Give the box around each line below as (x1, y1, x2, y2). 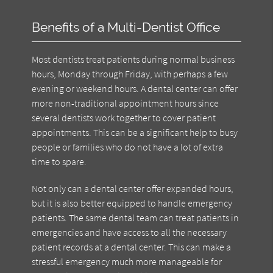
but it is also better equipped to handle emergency (32, 196, 233, 209)
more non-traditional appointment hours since (32, 96, 219, 109)
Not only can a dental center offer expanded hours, (32, 182, 234, 194)
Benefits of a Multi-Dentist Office (32, 19, 221, 35)
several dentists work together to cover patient (32, 111, 216, 124)
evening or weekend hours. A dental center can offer (32, 82, 238, 94)
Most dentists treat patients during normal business (32, 52, 235, 65)
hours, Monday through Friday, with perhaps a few (32, 67, 229, 80)
